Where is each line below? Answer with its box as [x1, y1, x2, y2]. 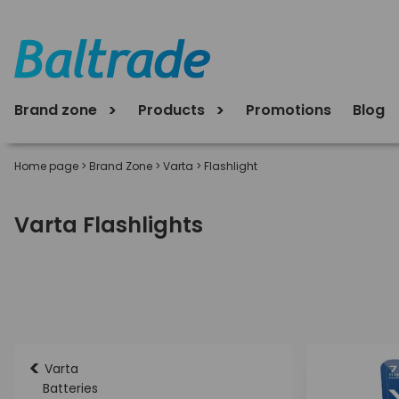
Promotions [246, 99, 331, 120]
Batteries [43, 379, 98, 397]
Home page [14, 159, 78, 174]
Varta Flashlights [14, 210, 203, 240]
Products [138, 99, 208, 120]
